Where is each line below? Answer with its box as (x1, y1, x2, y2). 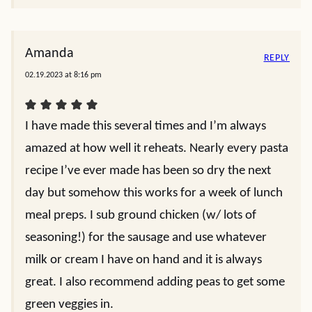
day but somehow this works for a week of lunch (25, 187, 283, 201)
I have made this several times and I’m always (25, 120, 266, 134)
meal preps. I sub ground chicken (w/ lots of (25, 209, 256, 223)
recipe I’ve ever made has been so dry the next (25, 164, 271, 178)
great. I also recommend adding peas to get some (25, 276, 285, 290)
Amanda (25, 47, 74, 61)
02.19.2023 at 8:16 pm (25, 71, 102, 80)
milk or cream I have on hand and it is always (25, 253, 262, 267)
